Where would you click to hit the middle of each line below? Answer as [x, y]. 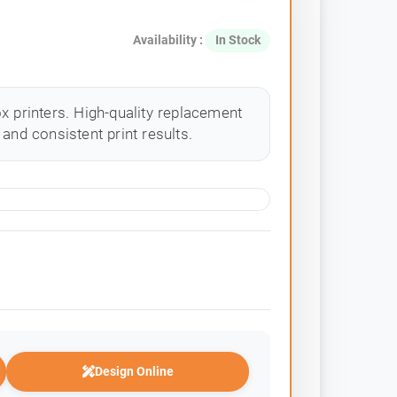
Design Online [134, 371]
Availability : [169, 40]
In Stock [237, 40]
